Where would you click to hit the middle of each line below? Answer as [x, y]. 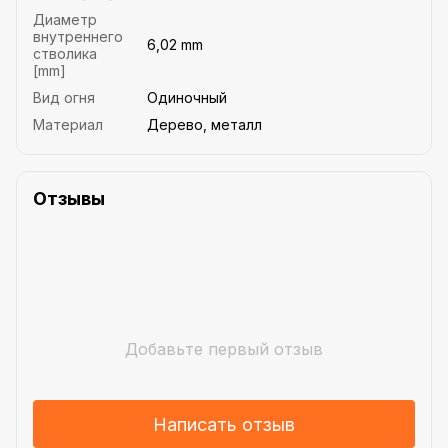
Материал [68, 125]
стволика [65, 54]
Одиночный [187, 98]
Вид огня [64, 98]
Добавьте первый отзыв [224, 349]
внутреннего [78, 37]
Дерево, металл [204, 125]
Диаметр [65, 20]
